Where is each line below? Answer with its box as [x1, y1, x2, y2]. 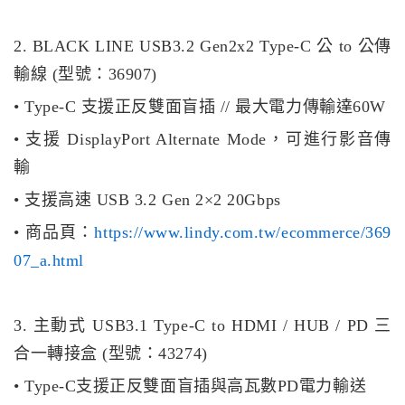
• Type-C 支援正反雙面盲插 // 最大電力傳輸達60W [14, 98, 386, 117]
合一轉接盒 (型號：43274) [14, 344, 208, 363]
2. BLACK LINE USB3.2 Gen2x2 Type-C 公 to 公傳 [14, 37, 391, 56]
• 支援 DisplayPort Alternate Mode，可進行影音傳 [14, 130, 391, 149]
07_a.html [14, 251, 84, 270]
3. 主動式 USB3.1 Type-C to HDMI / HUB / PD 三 [14, 316, 391, 335]
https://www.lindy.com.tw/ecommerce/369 [94, 223, 391, 242]
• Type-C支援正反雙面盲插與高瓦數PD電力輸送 [14, 377, 367, 396]
